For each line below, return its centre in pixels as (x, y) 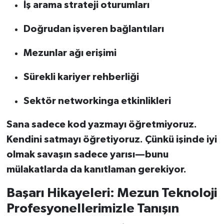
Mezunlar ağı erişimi (70, 53)
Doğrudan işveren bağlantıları (93, 29)
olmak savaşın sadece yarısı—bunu (87, 154)
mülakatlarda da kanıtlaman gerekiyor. (96, 169)
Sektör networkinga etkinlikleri (97, 101)
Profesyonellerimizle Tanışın (92, 208)
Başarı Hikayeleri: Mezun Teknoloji (111, 193)
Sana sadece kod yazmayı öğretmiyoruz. (101, 124)
